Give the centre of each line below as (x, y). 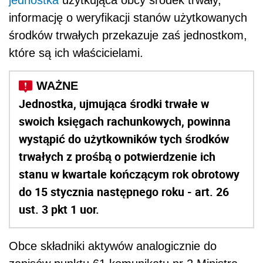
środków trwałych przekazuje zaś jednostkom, (128, 36)
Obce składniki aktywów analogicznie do (113, 246)
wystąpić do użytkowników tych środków (124, 139)
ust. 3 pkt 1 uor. (59, 210)
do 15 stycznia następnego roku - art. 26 (124, 192)
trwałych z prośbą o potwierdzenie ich (117, 157)
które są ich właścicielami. (76, 53)
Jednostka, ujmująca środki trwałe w (114, 104)
